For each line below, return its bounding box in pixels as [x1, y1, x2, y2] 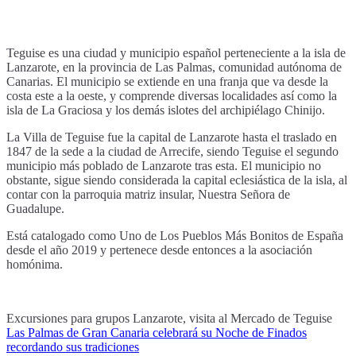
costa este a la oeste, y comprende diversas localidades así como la [6, 89, 337, 103]
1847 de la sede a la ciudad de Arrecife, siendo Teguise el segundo [6, 145, 339, 159]
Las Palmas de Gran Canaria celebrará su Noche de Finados [6, 326, 307, 340]
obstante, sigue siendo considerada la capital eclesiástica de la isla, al [6, 173, 347, 188]
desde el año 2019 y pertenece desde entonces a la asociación [6, 243, 312, 257]
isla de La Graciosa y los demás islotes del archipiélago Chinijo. [6, 103, 325, 118]
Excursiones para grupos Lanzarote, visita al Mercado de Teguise [6, 311, 332, 326]
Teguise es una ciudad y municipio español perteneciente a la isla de [6, 46, 346, 60]
